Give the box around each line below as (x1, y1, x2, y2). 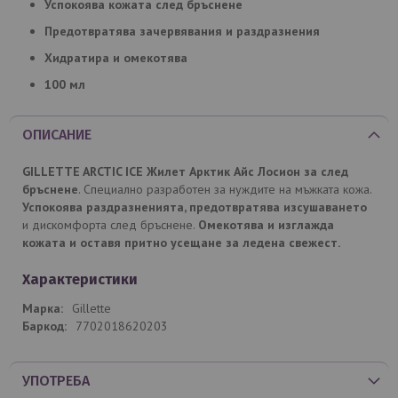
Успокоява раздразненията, (22, 198, 189, 215)
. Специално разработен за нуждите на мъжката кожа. (78, 180, 371, 197)
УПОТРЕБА (22, 371, 90, 389)
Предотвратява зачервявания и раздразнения (44, 22, 320, 39)
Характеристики (22, 270, 138, 288)
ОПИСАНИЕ (22, 125, 92, 143)
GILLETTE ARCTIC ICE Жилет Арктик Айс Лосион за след (22, 163, 348, 179)
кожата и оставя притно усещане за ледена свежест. (22, 234, 340, 251)
